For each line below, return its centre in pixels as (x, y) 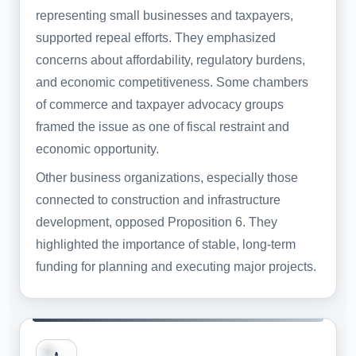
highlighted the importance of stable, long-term (166, 244)
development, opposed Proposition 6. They (157, 222)
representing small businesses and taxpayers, (164, 15)
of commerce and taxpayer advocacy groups (160, 104)
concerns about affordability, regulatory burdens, (170, 60)
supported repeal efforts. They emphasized (156, 37)
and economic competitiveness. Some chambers (172, 82)
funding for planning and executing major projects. (176, 266)
